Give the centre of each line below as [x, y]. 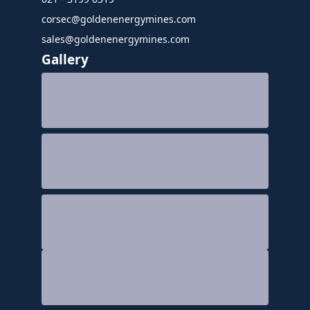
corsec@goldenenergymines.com [119, 19]
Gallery [65, 59]
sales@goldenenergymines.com [116, 39]
